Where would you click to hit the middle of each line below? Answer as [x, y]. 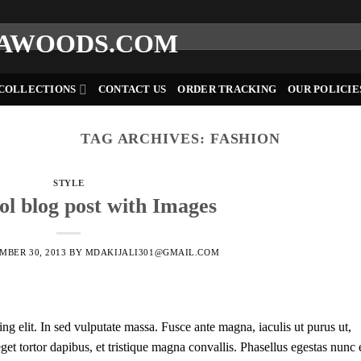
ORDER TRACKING [227, 89]
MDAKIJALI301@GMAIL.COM [152, 252]
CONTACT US [132, 89]
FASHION [245, 139]
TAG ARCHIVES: [145, 139]
